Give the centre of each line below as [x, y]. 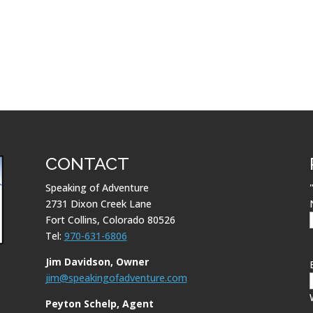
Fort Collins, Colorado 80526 [110, 220]
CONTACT [87, 164]
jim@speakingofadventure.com [116, 278]
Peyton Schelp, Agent [99, 304]
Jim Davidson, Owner [97, 262]
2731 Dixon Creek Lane [98, 204]
